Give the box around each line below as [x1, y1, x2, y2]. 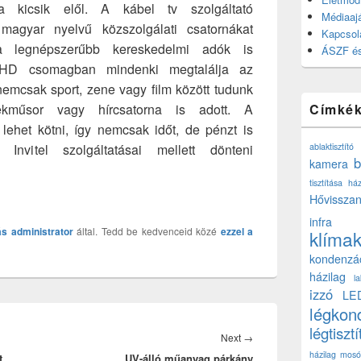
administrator [10, 224, 73, 239]
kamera [309, 156, 348, 172]
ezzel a [220, 224, 253, 239]
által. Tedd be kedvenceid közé [73, 224, 221, 238]
